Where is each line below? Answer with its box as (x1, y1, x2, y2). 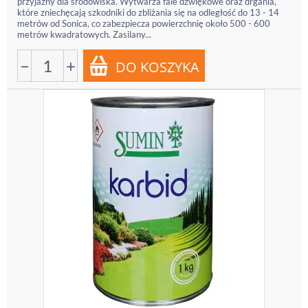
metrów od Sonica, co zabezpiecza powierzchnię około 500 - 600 (17, 18, 270, 29)
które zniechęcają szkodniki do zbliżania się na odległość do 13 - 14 (17, 7, 279, 18)
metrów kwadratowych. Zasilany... (17, 29, 151, 40)
